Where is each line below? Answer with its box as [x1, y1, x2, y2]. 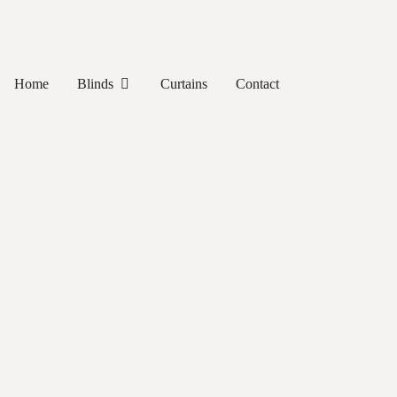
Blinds [77, 76, 113, 91]
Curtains [160, 76, 207, 91]
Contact [236, 76, 279, 91]
